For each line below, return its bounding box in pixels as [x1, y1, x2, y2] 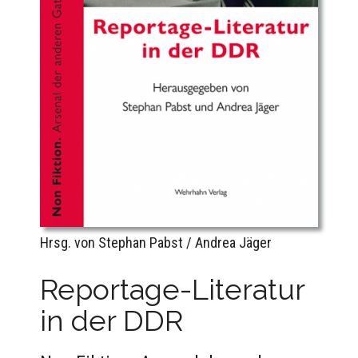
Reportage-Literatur [40, 272, 304, 306]
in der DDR [40, 303, 183, 337]
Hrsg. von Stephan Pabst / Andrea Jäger [40, 233, 272, 251]
